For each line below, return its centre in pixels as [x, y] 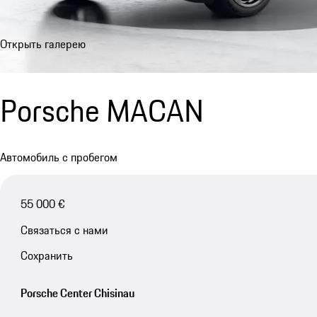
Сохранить [46, 256]
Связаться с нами [64, 230]
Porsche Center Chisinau [77, 293]
